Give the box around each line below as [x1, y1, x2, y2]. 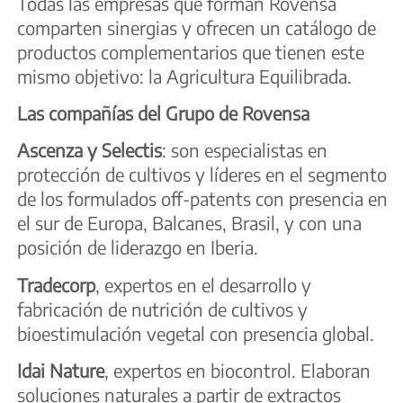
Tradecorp [17, 273, 95, 296]
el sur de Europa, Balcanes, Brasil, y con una [17, 211, 362, 235]
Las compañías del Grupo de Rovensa [17, 102, 309, 125]
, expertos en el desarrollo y [95, 273, 311, 296]
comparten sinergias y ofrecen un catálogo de [17, 15, 376, 39]
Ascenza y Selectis [17, 139, 162, 162]
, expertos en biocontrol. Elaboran [104, 359, 371, 382]
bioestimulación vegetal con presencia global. [17, 321, 374, 345]
